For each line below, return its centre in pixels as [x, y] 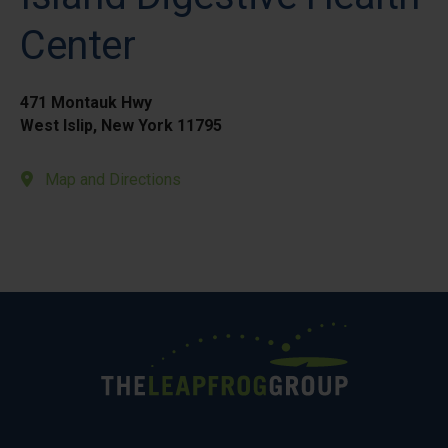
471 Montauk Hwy [86, 102]
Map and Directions [113, 179]
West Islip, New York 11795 [121, 125]
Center [77, 45]
